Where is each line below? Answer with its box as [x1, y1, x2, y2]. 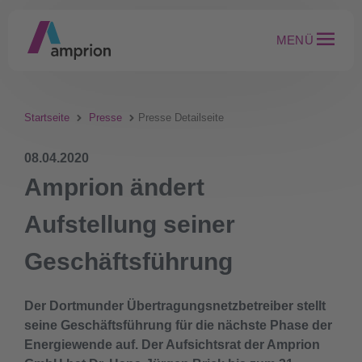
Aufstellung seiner [24, 211, 235, 238]
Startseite [24, 112, 69, 124]
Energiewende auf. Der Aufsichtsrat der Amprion [24, 338, 320, 351]
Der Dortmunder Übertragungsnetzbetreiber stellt [24, 299, 326, 313]
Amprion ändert [24, 174, 204, 200]
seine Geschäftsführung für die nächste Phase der [24, 318, 332, 332]
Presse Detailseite [138, 112, 224, 124]
